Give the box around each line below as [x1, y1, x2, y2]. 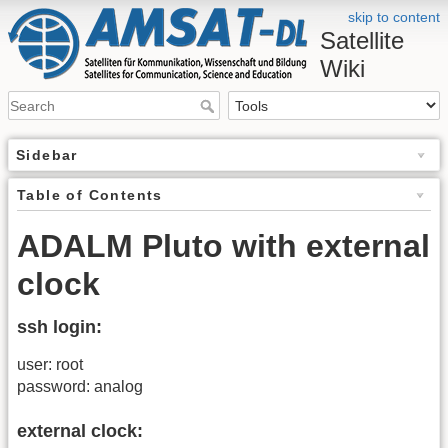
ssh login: [17, 317, 102, 338]
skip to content [348, 9, 440, 25]
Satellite [320, 27, 404, 54]
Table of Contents [17, 187, 163, 204]
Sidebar [16, 147, 78, 164]
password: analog [17, 378, 143, 396]
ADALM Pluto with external [17, 228, 430, 265]
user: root [17, 356, 83, 374]
